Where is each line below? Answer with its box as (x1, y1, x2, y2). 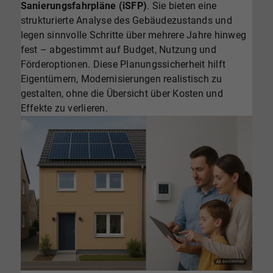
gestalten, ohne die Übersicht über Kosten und (20, 88, 223, 100)
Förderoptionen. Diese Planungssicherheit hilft (20, 58, 226, 71)
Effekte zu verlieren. (20, 102, 108, 115)
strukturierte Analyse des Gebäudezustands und (20, 15, 232, 27)
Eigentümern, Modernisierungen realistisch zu (20, 73, 222, 85)
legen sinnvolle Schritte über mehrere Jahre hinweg (20, 29, 247, 41)
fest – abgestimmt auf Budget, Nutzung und (20, 44, 216, 56)
